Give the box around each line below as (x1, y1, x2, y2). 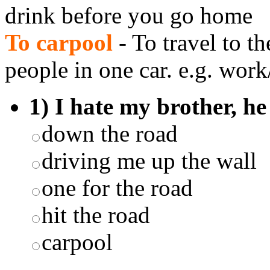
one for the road (42, 174, 193, 201)
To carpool (5, 29, 113, 55)
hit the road (42, 201, 150, 228)
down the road (42, 120, 178, 146)
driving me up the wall (42, 147, 257, 174)
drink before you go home (5, 2, 253, 28)
